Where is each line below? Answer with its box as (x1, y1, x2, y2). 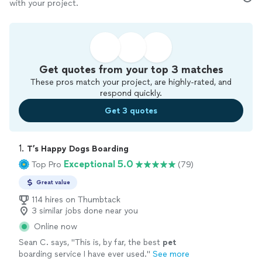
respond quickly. (100, 88, 162, 98)
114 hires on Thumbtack (32, 195, 120, 205)
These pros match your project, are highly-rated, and (30, 77, 232, 87)
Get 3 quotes (105, 105, 157, 116)
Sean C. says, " (19, 237, 75, 247)
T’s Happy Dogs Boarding (27, 144, 129, 154)
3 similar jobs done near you (32, 206, 138, 216)
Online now (34, 222, 77, 232)
